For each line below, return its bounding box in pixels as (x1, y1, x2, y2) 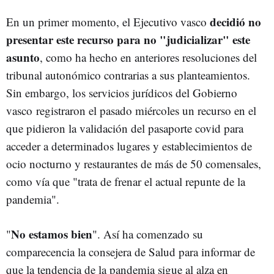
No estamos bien (11, 226, 92, 242)
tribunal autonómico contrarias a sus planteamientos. (6, 67, 250, 83)
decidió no (210, 13, 261, 30)
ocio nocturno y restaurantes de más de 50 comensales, (6, 156, 261, 171)
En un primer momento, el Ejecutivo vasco (6, 14, 210, 29)
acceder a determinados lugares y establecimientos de (6, 138, 252, 154)
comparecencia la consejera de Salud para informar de (6, 244, 255, 259)
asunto (6, 49, 40, 65)
